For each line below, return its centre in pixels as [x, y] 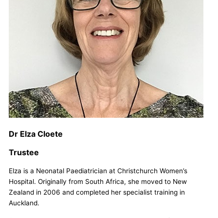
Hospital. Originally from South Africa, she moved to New [98, 181]
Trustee [24, 152]
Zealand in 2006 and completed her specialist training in [97, 192]
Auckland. [24, 203]
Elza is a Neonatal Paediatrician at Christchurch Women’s [98, 171]
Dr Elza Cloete [36, 134]
